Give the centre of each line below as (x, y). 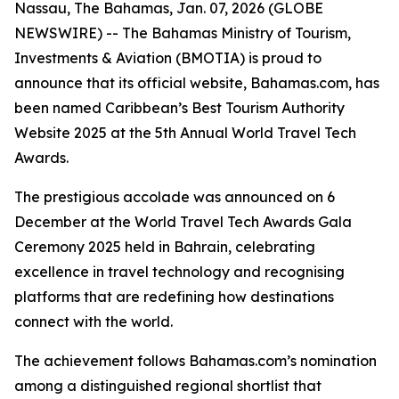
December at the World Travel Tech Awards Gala (183, 222)
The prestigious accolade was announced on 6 (175, 197)
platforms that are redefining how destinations (174, 297)
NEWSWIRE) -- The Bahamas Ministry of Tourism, (183, 33)
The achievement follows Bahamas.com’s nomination (195, 361)
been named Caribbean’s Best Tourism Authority (179, 108)
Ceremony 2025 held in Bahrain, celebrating (165, 247)
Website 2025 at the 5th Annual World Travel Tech (185, 133)
